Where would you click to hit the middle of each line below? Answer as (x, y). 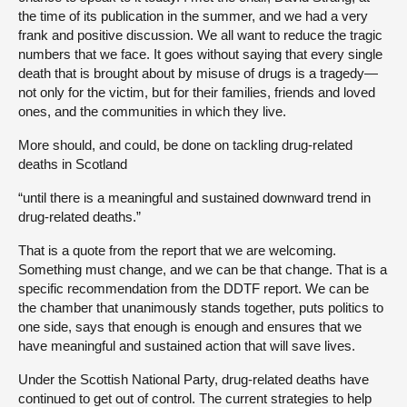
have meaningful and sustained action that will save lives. (187, 346)
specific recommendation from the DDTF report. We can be (194, 289)
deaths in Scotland (73, 164)
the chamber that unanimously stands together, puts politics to (201, 308)
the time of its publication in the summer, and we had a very (193, 16)
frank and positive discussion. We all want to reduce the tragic (200, 35)
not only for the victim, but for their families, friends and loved (197, 93)
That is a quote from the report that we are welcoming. (177, 251)
